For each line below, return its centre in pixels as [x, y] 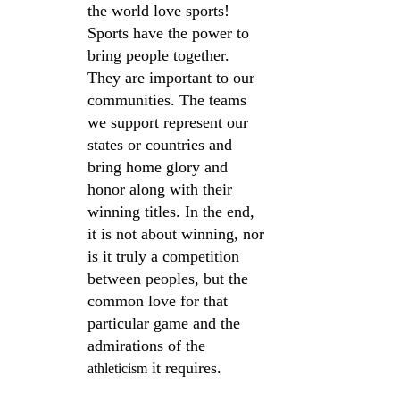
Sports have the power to [171, 33]
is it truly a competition [166, 257]
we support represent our [170, 123]
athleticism [117, 369]
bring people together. [161, 56]
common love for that [160, 301]
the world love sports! [161, 11]
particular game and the [166, 324]
